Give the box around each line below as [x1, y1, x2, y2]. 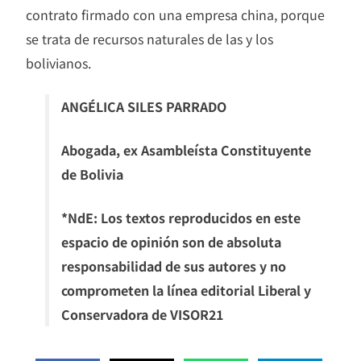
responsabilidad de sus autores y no [61, 256, 286, 276]
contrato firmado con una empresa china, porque [26, 5, 325, 25]
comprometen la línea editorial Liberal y [61, 280, 311, 301]
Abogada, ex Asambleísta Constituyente [61, 140, 311, 160]
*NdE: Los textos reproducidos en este [61, 208, 301, 228]
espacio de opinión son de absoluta [61, 232, 281, 252]
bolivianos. [26, 53, 91, 73]
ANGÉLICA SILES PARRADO [61, 97, 226, 117]
